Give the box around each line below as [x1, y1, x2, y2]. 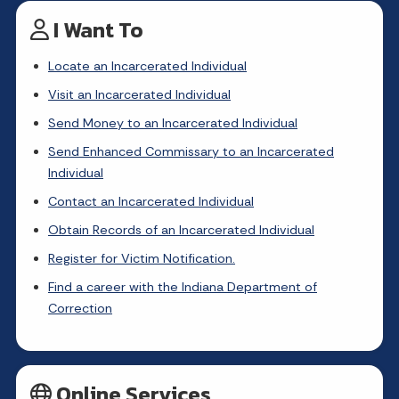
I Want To [49, 13, 143, 45]
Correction [48, 299, 112, 316]
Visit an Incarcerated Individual [48, 85, 231, 102]
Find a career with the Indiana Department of [48, 278, 317, 295]
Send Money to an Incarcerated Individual [48, 114, 297, 131]
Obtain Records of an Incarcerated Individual [48, 221, 314, 238]
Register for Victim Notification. [48, 249, 235, 266]
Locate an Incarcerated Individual [48, 57, 247, 74]
